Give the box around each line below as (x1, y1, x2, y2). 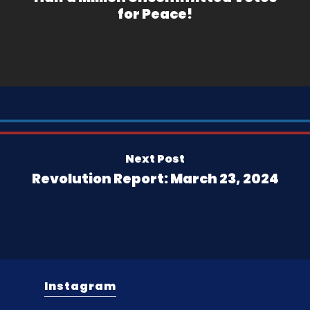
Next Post (125, 150, 185, 167)
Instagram (44, 278, 116, 295)
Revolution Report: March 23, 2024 (31, 169, 279, 188)
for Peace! (118, 4, 192, 24)
